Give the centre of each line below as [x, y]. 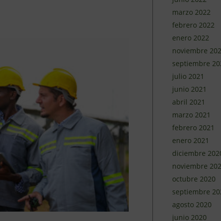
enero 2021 [190, 140]
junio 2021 [189, 89]
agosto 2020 [192, 204]
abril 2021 [188, 102]
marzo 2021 [191, 115]
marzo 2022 [191, 12]
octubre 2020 [194, 179]
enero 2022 [190, 38]
